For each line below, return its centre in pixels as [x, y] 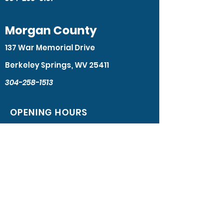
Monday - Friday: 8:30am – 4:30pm [69, 131]
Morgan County [51, 30]
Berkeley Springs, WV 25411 [57, 65]
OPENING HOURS [49, 112]
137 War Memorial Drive [50, 48]
